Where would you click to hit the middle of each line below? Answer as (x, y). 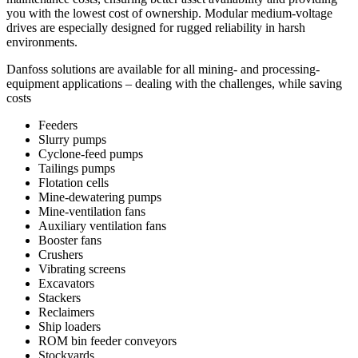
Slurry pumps (72, 140)
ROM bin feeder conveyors (107, 341)
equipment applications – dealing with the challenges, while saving (174, 84)
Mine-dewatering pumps (100, 197)
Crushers (61, 255)
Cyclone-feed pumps (91, 154)
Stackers (60, 298)
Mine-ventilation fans (92, 212)
